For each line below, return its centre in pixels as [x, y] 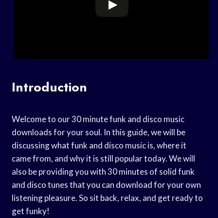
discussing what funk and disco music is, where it [99, 145]
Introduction [49, 87]
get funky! [31, 211]
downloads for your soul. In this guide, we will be [99, 132]
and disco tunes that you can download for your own [106, 184]
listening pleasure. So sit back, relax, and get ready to [107, 198]
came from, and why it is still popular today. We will [103, 158]
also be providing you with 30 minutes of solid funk [103, 171]
